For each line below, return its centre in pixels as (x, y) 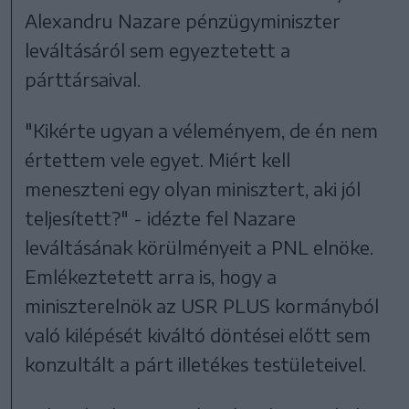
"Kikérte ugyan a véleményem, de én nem (202, 131)
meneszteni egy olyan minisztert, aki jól (193, 189)
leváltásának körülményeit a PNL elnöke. (199, 247)
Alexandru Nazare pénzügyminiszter (183, 21)
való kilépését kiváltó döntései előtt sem (198, 335)
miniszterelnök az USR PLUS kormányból (202, 306)
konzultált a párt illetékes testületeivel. (196, 364)
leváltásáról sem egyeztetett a (158, 50)
